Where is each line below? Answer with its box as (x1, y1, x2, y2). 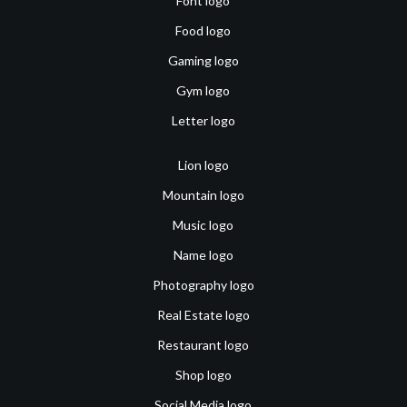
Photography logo (152, 276, 254, 293)
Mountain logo (162, 186, 244, 203)
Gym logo (176, 82, 231, 98)
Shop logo (174, 366, 232, 382)
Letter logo (171, 112, 235, 128)
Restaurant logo (157, 336, 250, 352)
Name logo (173, 246, 233, 263)
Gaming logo (167, 52, 239, 68)
